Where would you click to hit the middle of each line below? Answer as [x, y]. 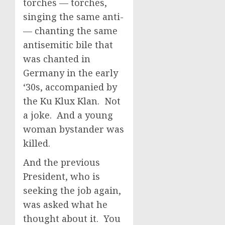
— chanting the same [70, 31]
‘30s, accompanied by [70, 87]
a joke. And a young [68, 115]
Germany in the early [71, 73]
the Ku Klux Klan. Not [72, 101]
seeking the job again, [72, 190]
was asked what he [65, 204]
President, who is [62, 176]
